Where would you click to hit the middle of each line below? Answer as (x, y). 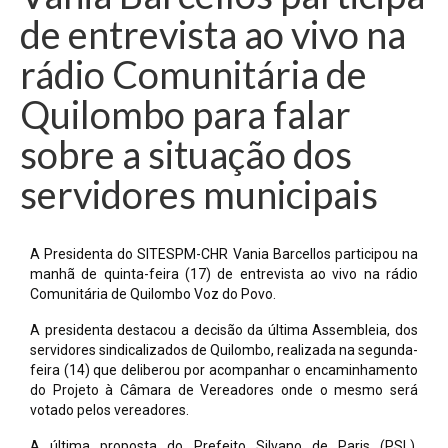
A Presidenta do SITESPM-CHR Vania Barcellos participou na (224, 254)
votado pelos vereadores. (109, 410)
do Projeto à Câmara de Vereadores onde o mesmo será (224, 390)
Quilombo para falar (185, 114)
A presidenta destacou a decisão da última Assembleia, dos (224, 330)
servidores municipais (199, 194)
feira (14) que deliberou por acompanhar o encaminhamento (224, 370)
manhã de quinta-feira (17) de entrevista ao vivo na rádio (224, 274)
